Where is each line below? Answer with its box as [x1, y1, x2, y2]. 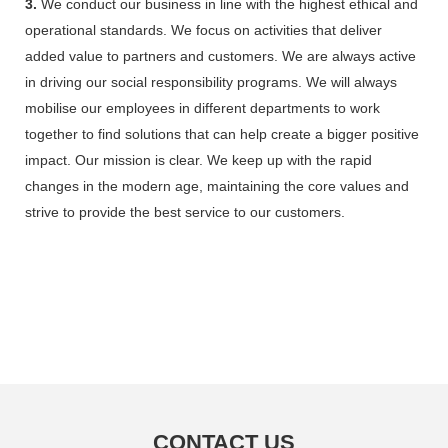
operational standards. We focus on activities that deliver [25, 21, 382, 38]
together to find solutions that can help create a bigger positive [25, 125, 419, 142]
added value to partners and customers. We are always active [25, 47, 416, 64]
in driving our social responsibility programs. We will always [25, 73, 397, 90]
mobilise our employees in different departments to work [25, 99, 380, 116]
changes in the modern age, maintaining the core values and [25, 177, 409, 194]
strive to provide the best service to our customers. [25, 203, 345, 220]
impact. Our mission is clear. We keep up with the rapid [25, 151, 372, 168]
